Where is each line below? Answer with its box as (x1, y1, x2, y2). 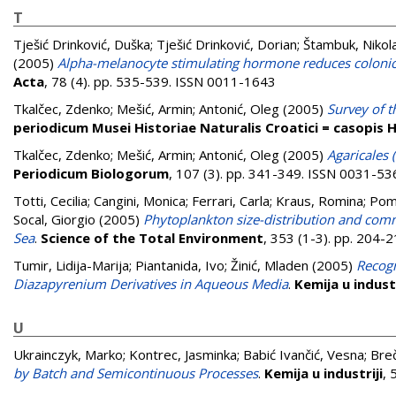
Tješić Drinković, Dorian (156, 35, 297, 53)
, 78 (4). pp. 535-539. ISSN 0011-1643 (44, 72, 276, 90)
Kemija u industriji (264, 364, 383, 382)
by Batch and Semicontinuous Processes (13, 364, 258, 382)
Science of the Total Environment (41, 229, 263, 247)
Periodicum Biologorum (13, 164, 169, 182)
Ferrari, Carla (192, 192, 270, 209)
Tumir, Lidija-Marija (13, 256, 129, 274)
